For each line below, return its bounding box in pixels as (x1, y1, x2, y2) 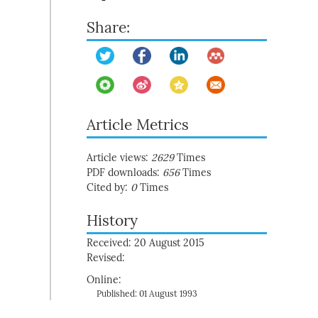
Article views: (87, 152, 151, 164)
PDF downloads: (87, 167, 163, 179)
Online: (87, 274, 121, 286)
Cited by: (87, 182, 131, 194)
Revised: (87, 252, 125, 264)
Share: (87, 18, 130, 37)
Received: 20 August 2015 (87, 237, 204, 249)
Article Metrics (87, 116, 189, 134)
